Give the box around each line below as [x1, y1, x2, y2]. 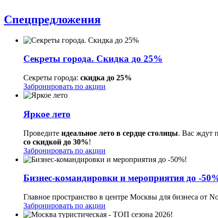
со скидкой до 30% [23, 137, 89, 146]
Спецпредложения [4, 13, 101, 26]
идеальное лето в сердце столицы [61, 128, 178, 137]
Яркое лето [23, 109, 71, 119]
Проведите [23, 128, 61, 137]
